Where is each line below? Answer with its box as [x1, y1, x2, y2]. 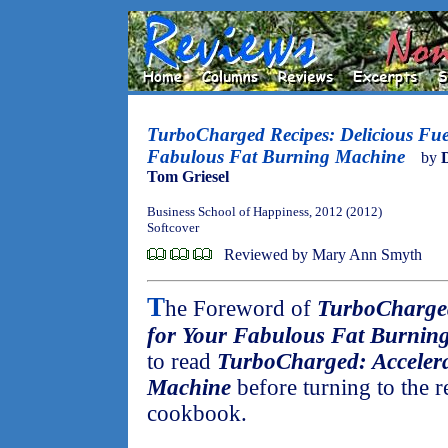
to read [147, 349, 217, 374]
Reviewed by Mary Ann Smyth [224, 246, 422, 263]
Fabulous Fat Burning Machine [147, 146, 405, 167]
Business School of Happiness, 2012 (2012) [147, 204, 382, 219]
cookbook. [147, 401, 247, 426]
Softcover [147, 220, 199, 235]
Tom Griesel [147, 168, 229, 185]
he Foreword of [165, 296, 317, 321]
